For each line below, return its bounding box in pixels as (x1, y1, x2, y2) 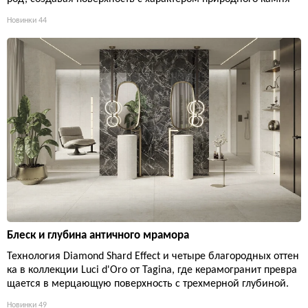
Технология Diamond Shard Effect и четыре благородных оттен (7, 250, 299, 262)
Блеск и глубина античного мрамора (7, 229, 189, 241)
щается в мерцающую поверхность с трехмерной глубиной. (7, 278, 289, 289)
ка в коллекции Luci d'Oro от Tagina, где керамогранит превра (7, 264, 297, 276)
